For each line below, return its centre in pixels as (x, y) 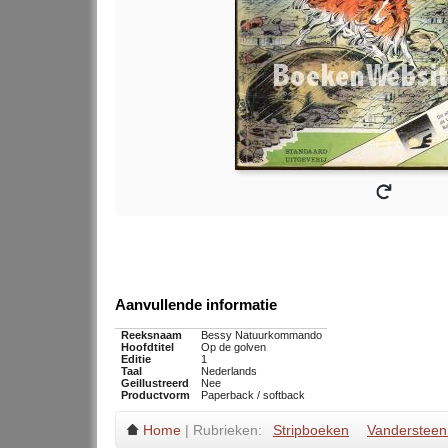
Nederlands (228, 371)
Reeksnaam (151, 335)
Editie (135, 359)
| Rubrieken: (223, 430)
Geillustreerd (154, 383)
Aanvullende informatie (196, 305)
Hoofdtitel (147, 347)
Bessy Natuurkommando (261, 335)
